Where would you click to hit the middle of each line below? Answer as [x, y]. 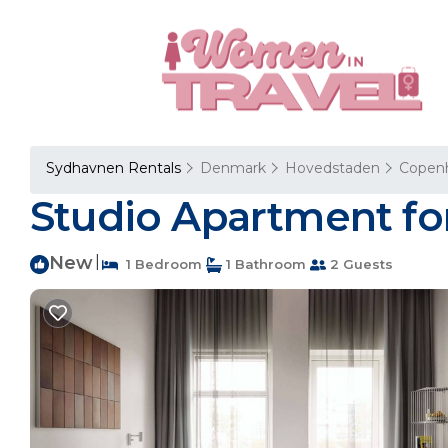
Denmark [233, 168]
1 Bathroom [264, 264]
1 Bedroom [160, 264]
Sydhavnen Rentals [115, 168]
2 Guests [359, 264]
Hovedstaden [332, 168]
